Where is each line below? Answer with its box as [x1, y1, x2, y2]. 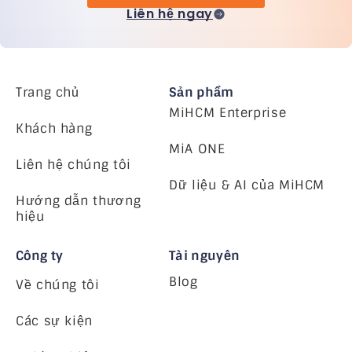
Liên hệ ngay [126, 4, 213, 23]
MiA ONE [169, 140, 225, 157]
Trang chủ [16, 83, 79, 101]
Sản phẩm [169, 83, 234, 101]
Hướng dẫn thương [16, 192, 141, 209]
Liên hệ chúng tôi [16, 156, 131, 173]
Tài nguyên [169, 247, 240, 264]
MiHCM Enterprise [169, 104, 287, 121]
